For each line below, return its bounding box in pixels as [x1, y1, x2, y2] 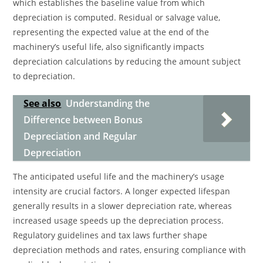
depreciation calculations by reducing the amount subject [13, 56, 241, 67]
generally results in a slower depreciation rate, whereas [13, 200, 232, 211]
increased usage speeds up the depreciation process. [13, 215, 224, 226]
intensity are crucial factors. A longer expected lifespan [13, 186, 231, 197]
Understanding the [66, 97, 150, 110]
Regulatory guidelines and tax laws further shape [13, 230, 208, 241]
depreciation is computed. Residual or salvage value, [13, 12, 221, 23]
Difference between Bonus [23, 113, 143, 126]
